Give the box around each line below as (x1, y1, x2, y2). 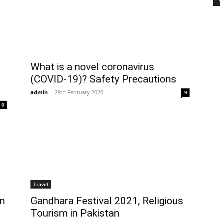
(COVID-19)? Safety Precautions (30, 73, 176, 85)
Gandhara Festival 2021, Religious (30, 195, 183, 207)
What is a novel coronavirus (30, 61, 154, 73)
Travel (33, 181, 48, 188)
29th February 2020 (55, 88, 103, 96)
